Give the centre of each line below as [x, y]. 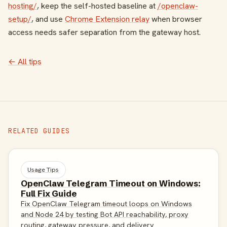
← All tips [25, 62]
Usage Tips [43, 170]
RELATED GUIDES [39, 131]
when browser [176, 19]
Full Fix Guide [49, 193]
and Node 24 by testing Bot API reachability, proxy [105, 214]
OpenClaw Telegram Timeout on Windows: [111, 183]
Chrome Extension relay [107, 19]
